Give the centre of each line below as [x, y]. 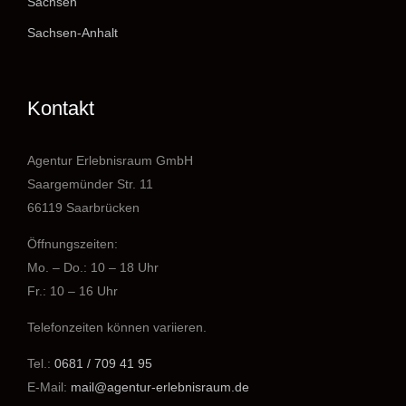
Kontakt [61, 108]
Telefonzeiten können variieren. [117, 327]
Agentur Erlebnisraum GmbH [110, 160]
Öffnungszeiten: [72, 243]
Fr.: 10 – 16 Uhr [72, 290]
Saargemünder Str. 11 [90, 184]
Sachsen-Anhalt [72, 32]
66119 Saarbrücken [83, 207]
